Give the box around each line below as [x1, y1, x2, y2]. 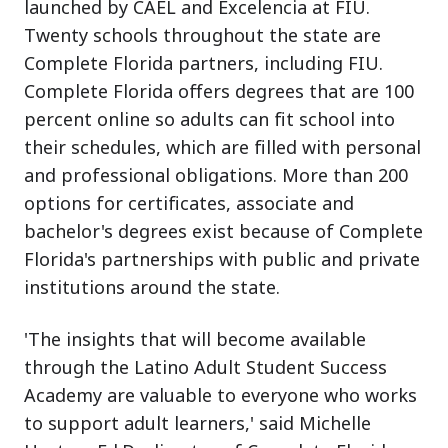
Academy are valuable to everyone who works [24, 382, 417, 407]
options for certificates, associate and [24, 190, 354, 215]
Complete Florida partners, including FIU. [24, 50, 383, 75]
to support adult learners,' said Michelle [24, 410, 371, 435]
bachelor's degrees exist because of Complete [24, 218, 423, 243]
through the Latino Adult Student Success [24, 354, 387, 379]
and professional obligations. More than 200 [24, 162, 408, 187]
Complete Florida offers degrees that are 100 [24, 78, 414, 103]
